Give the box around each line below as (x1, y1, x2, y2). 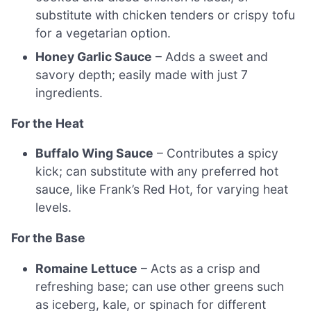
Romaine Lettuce (35, 260, 138, 276)
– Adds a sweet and (152, 49, 269, 65)
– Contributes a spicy (153, 146, 279, 161)
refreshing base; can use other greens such (35, 278, 285, 294)
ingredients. (35, 85, 103, 101)
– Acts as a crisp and (137, 260, 261, 276)
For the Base (11, 230, 85, 246)
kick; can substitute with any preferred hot (35, 164, 279, 179)
